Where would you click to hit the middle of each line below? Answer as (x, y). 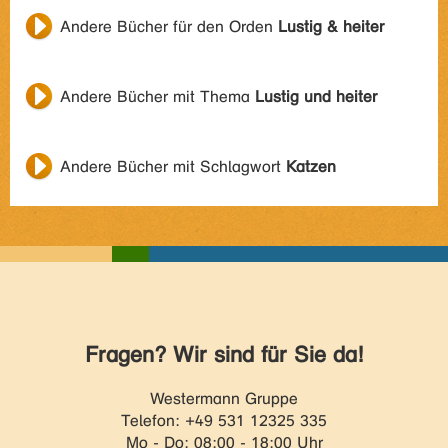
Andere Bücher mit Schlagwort (173, 166)
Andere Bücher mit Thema (157, 96)
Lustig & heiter (331, 26)
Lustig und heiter (316, 96)
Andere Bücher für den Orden (169, 26)
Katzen (311, 166)
